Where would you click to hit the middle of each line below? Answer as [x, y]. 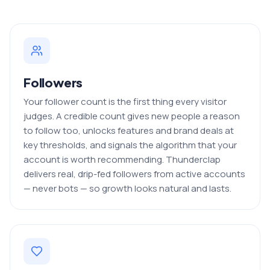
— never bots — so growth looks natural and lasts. [127, 188]
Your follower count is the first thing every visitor [125, 101]
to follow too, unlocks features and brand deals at [129, 130]
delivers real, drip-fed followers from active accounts [134, 174]
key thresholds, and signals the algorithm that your [130, 145]
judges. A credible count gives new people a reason [132, 116]
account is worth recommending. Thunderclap [122, 159]
